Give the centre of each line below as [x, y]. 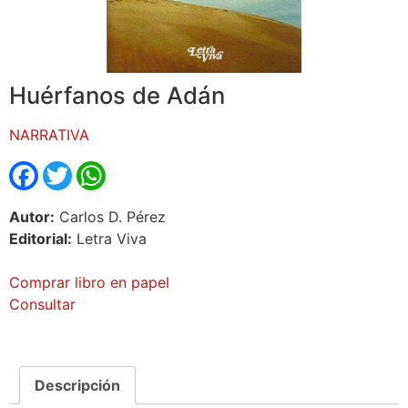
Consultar [42, 304]
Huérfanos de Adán [117, 95]
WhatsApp [141, 168]
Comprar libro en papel [89, 282]
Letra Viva [109, 238]
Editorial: [41, 238]
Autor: [32, 216]
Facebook [72, 168]
